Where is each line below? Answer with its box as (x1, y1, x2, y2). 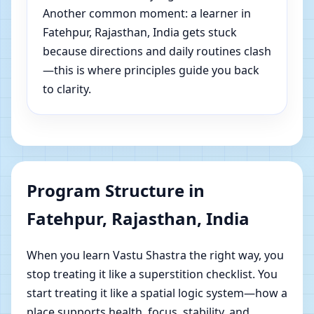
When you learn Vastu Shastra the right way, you (27, 247, 284, 264)
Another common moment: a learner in (43, 5, 251, 21)
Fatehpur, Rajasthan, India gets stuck (43, 24, 237, 40)
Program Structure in (27, 178, 205, 202)
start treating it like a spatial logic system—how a (27, 285, 287, 301)
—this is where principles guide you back (43, 62, 259, 78)
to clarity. (43, 81, 91, 97)
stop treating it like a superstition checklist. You (27, 266, 278, 282)
